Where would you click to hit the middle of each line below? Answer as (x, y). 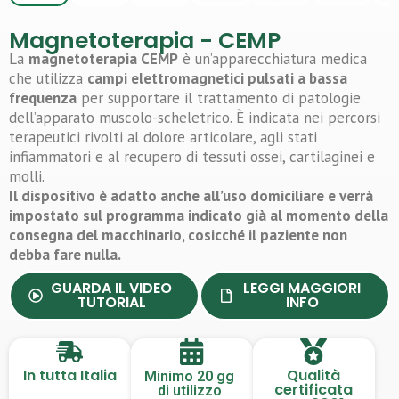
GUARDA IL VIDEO (111, 289)
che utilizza (48, 79)
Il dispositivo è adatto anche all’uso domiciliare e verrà (191, 196)
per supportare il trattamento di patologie (219, 98)
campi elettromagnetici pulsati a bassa (217, 79)
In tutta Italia (69, 376)
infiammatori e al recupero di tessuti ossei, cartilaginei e (192, 157)
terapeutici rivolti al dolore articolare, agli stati (163, 138)
